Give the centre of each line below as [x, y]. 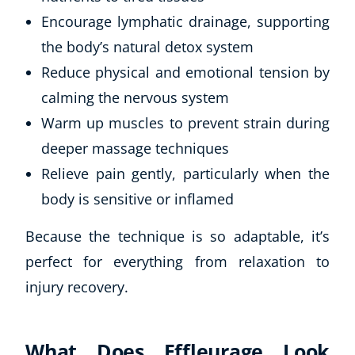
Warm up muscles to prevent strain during [185, 122]
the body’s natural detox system [147, 46]
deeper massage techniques [135, 148]
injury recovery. [77, 286]
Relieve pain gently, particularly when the [185, 173]
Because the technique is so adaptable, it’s [177, 236]
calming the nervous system [135, 97]
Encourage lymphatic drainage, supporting [185, 21]
